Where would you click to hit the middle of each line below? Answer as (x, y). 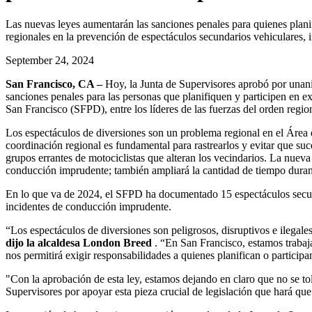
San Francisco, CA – (54, 84)
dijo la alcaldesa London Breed (79, 242)
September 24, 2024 (50, 60)
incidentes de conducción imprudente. (90, 206)
